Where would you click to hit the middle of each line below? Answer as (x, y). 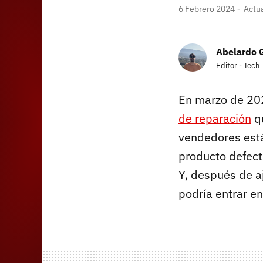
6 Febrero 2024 (207, 9)
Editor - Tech (238, 65)
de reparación (215, 118)
